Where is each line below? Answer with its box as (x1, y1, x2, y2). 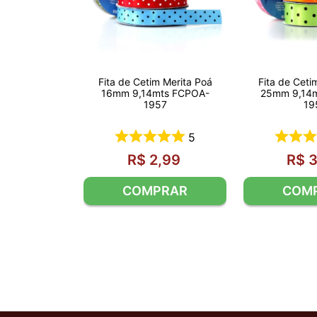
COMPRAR (122, 183, 188, 198)
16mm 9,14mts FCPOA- (100, 86, 209, 99)
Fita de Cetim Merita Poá (98, 75, 212, 88)
